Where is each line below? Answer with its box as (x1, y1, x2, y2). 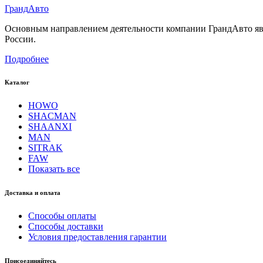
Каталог (5, 79, 29, 86)
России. (5, 33, 36, 44)
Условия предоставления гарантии (28, 232, 167, 242)
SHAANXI (28, 122, 72, 132)
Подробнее (5, 53, 49, 64)
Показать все (28, 164, 80, 174)
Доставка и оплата (5, 189, 60, 197)
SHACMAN (28, 111, 76, 122)
